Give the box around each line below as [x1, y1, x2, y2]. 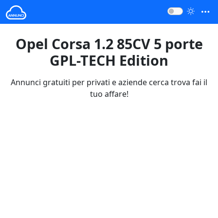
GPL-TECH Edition [50, 50, 168, 70]
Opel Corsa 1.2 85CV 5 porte [15, 34, 203, 53]
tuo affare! [90, 88, 128, 99]
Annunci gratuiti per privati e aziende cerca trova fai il [11, 76, 207, 88]
